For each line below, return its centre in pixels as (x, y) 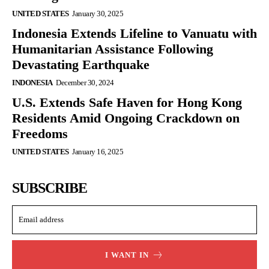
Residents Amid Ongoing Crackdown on (126, 118)
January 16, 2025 (98, 152)
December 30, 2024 (85, 83)
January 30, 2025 (98, 14)
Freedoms (40, 134)
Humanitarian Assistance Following (113, 49)
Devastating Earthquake (81, 65)
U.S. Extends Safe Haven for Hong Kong (127, 103)
